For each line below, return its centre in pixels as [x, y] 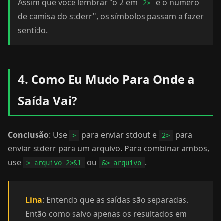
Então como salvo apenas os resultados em [106, 214]
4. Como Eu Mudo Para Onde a [106, 79]
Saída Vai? [47, 100]
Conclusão [28, 135]
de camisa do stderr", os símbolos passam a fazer [111, 16]
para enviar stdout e [119, 135]
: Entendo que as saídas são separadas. [115, 200]
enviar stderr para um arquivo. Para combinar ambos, [109, 148]
